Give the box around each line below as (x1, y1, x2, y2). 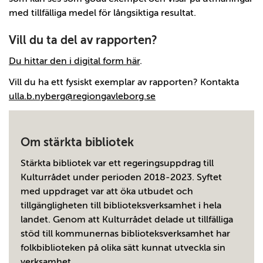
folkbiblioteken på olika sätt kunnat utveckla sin (21, 242, 225, 253)
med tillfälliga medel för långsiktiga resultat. (9, 8, 196, 18)
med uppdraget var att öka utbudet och (21, 186, 193, 197)
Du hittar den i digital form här (9, 56, 140, 66)
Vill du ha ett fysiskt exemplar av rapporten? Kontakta (9, 77, 239, 87)
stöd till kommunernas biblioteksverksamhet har (21, 228, 230, 239)
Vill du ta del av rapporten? (9, 33, 157, 47)
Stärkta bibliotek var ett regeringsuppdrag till (21, 158, 214, 168)
